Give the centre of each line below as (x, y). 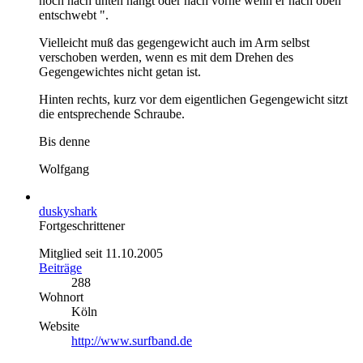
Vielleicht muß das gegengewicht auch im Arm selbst (174, 42)
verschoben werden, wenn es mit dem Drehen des (166, 57)
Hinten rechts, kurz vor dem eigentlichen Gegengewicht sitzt (193, 99)
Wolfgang (64, 169)
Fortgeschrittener (82, 225)
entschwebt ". (74, 15)
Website (59, 326)
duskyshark (68, 211)
